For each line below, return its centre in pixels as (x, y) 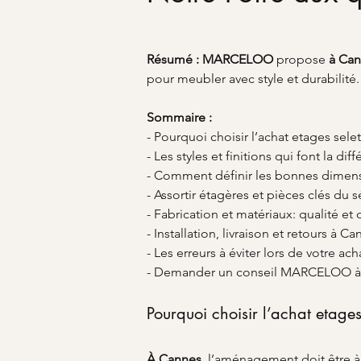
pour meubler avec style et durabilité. (253, 79)
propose (301, 59)
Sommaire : (179, 117)
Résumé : (173, 59)
